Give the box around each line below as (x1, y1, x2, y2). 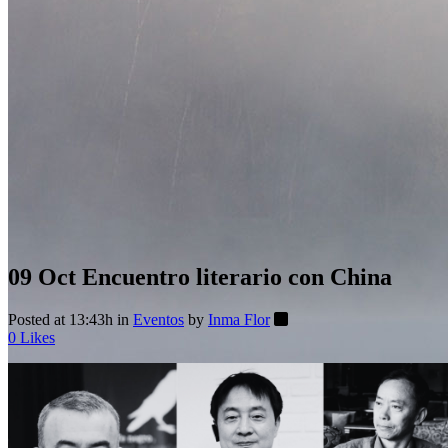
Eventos (133, 310, 184, 328)
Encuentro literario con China (76, 263, 392, 290)
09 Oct (8, 263, 76, 290)
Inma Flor (208, 310, 270, 328)
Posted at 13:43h (8, 310, 113, 328)
